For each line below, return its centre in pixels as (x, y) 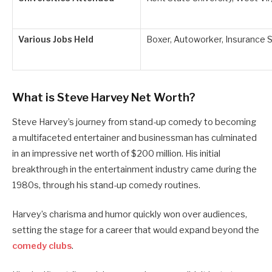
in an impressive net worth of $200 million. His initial (116, 153)
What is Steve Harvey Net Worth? (104, 97)
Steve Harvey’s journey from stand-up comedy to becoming (134, 122)
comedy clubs (42, 246)
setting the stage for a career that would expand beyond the (136, 230)
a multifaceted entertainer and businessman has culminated (134, 138)
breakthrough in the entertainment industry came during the (134, 169)
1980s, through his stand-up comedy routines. (106, 185)
